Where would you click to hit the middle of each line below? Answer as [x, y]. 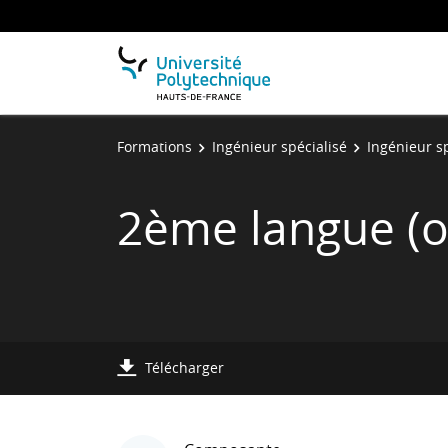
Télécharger [184, 367]
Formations [154, 146]
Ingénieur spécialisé [279, 146]
